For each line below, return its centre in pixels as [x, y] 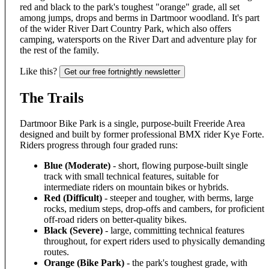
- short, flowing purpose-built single [179, 165]
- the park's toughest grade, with [186, 262]
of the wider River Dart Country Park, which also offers [125, 28]
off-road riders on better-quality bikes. [115, 219]
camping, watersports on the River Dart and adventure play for [138, 39]
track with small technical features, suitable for [131, 176]
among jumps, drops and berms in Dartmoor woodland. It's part [140, 17]
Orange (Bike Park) [84, 262]
